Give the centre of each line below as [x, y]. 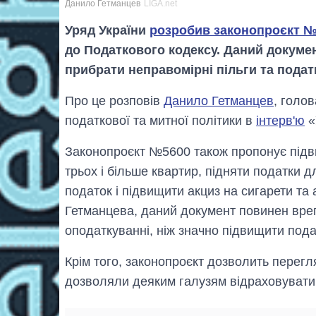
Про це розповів [114, 101]
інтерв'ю [280, 120]
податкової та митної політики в [160, 120]
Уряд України [107, 30]
